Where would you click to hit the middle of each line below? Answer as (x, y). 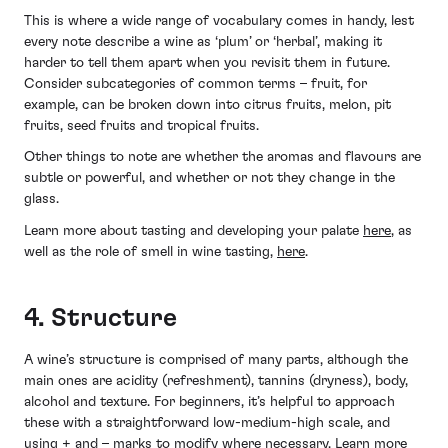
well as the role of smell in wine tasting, (150, 251)
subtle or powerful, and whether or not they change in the (209, 178)
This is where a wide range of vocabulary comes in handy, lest (219, 20)
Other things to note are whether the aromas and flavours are (222, 157)
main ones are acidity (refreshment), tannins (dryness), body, (216, 381)
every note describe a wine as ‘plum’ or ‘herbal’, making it (203, 41)
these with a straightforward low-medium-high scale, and (207, 423)
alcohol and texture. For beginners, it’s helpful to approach (209, 402)
